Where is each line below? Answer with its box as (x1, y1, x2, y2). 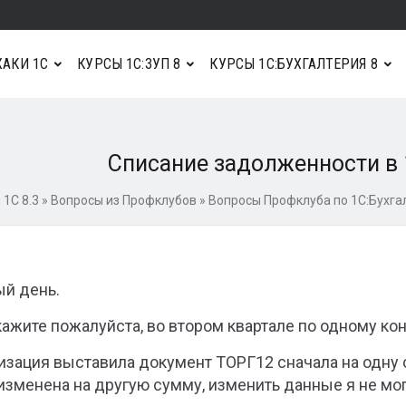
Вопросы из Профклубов (50, 193, 197, 208)
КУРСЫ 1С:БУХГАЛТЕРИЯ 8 (209, 54, 378, 72)
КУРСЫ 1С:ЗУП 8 (77, 54, 181, 72)
